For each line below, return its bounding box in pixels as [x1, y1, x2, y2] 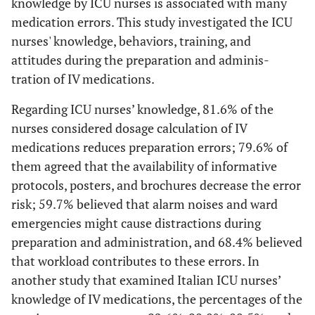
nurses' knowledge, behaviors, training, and [11, 32, 251, 49]
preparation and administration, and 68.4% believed [11, 233, 302, 250]
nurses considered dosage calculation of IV [11, 119, 247, 136]
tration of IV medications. [11, 70, 155, 87]
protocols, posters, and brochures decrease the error [11, 176, 301, 193]
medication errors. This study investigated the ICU [11, 13, 292, 30]
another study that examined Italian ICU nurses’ [11, 271, 281, 288]
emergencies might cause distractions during [11, 214, 261, 231]
